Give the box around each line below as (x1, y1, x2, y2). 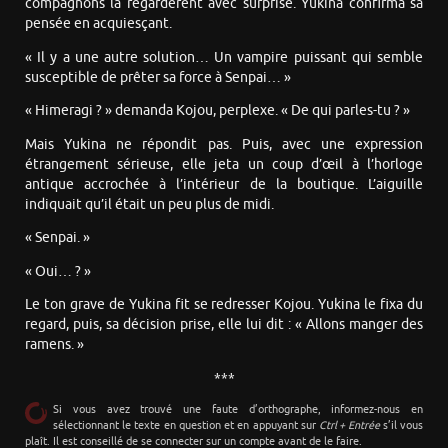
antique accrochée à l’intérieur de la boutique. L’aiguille (25, 175, 423, 193)
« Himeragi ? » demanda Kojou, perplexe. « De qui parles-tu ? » (25, 102, 410, 120)
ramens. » (25, 336, 84, 354)
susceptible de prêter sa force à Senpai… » (25, 68, 291, 86)
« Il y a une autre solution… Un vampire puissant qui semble (25, 48, 423, 66)
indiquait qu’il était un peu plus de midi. (25, 195, 274, 213)
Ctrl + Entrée (319, 419, 380, 433)
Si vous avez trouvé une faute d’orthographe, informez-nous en (53, 403, 423, 417)
